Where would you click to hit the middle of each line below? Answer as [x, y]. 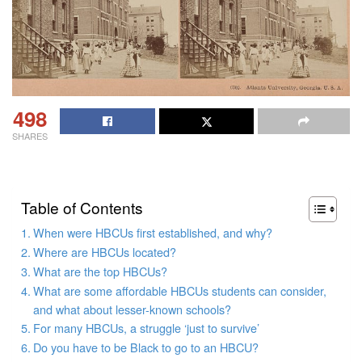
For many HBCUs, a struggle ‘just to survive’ [146, 328]
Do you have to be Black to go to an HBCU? [145, 347]
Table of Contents [82, 208]
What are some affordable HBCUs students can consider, [179, 291]
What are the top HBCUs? [100, 271]
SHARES [30, 136]
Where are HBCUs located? [104, 252]
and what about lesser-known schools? [132, 309]
